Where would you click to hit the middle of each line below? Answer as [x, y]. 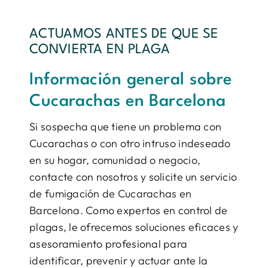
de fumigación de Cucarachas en [111, 194]
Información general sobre [131, 80]
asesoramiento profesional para [109, 244]
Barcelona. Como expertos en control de [129, 211]
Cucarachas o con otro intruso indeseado [130, 144]
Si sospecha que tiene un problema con [126, 127]
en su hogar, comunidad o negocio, [115, 160]
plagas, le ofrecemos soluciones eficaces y [134, 227]
